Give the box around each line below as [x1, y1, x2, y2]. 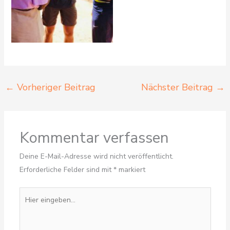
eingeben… [18, 202, 54, 212]
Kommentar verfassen [19, 127, 169, 148]
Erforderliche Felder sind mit [19, 165, 113, 175]
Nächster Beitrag [141, 81, 216, 94]
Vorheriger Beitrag [14, 81, 95, 94]
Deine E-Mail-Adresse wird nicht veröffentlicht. [19, 151, 174, 162]
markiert [116, 165, 145, 175]
